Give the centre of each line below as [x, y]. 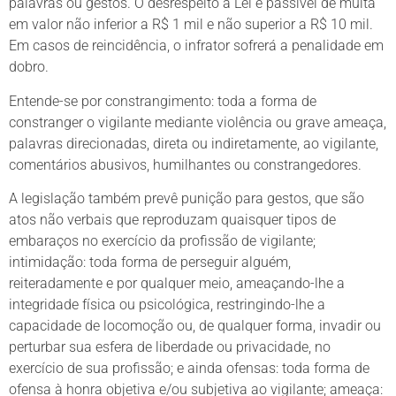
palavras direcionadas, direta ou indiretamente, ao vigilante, [194, 143]
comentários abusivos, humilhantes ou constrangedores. [185, 164]
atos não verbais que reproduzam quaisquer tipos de [172, 220]
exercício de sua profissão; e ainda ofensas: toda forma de [189, 369]
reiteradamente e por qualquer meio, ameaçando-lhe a [177, 284]
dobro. [29, 67]
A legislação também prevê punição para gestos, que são [187, 199]
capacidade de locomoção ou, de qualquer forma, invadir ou [195, 326]
